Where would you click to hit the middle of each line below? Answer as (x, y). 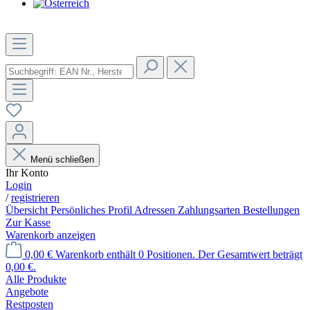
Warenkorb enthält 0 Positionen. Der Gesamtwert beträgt (179, 254)
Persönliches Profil (92, 210)
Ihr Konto (27, 173)
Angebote (27, 292)
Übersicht (28, 210)
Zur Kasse (28, 222)
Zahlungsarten (210, 210)
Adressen (156, 210)
